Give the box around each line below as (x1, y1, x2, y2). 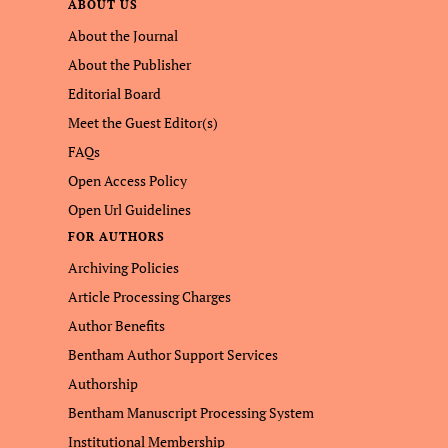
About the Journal (68, 26, 178, 45)
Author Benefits (68, 316, 165, 335)
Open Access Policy (68, 171, 187, 190)
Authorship (68, 374, 138, 393)
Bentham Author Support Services (68, 345, 278, 364)
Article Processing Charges (68, 287, 231, 306)
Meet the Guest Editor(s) (68, 113, 218, 132)
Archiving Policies (68, 258, 179, 277)
